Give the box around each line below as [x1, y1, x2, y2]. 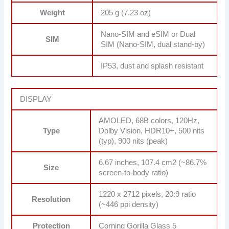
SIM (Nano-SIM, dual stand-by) [101, 40, 205, 49]
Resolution [32, 195, 71, 203]
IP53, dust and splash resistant [101, 61, 204, 70]
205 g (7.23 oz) [101, 8, 151, 17]
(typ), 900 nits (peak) [99, 136, 168, 145]
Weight [39, 8, 65, 17]
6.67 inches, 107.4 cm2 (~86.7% [99, 158, 207, 167]
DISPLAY [20, 95, 52, 103]
